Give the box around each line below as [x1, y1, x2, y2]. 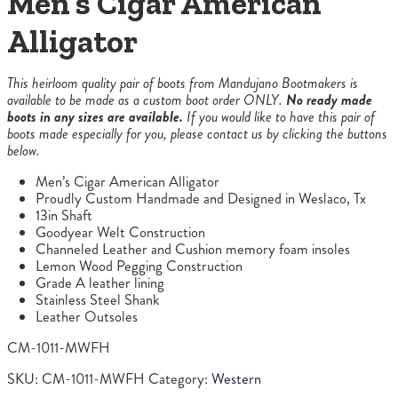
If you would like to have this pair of [183, 107, 375, 128]
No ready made [286, 90, 372, 111]
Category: [148, 369, 211, 390]
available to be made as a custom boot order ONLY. [7, 90, 286, 111]
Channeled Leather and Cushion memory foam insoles [36, 239, 350, 260]
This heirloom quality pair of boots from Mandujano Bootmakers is [7, 73, 358, 94]
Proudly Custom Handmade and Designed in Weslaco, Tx [36, 188, 366, 210]
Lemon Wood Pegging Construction [36, 256, 243, 277]
